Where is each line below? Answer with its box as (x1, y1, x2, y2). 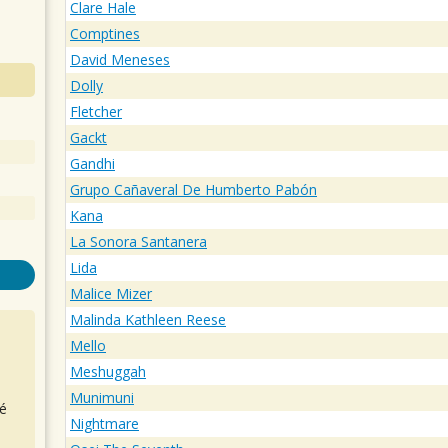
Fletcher (70, 102, 122, 122)
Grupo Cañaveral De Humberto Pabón (70, 180, 317, 200)
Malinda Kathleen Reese (70, 310, 226, 330)
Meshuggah (70, 362, 146, 382)
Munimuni (70, 388, 134, 408)
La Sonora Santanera (70, 232, 207, 252)
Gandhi (70, 154, 115, 174)
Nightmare (70, 414, 139, 434)
